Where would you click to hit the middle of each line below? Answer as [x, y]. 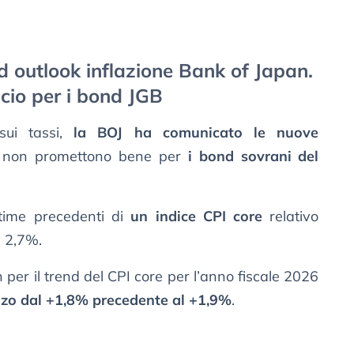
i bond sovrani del [253, 156]
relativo [291, 217]
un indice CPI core [197, 217]
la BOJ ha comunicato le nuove [196, 133]
